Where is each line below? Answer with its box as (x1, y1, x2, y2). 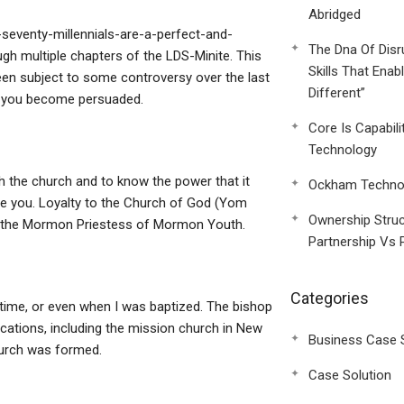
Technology (308, 142, 377, 158)
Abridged (308, 6, 361, 23)
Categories (289, 289, 369, 308)
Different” (308, 85, 365, 101)
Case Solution (308, 367, 391, 383)
